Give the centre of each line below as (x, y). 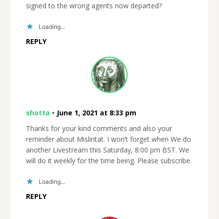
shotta (38, 113)
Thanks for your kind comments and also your (99, 129)
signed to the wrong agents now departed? (94, 6)
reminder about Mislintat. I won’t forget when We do (108, 139)
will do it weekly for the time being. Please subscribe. (109, 161)
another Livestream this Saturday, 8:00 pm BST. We (107, 150)
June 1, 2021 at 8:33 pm (96, 113)
